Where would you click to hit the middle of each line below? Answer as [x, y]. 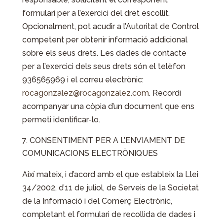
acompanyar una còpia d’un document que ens [108, 106]
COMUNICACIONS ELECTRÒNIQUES [90, 153]
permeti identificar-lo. [61, 120]
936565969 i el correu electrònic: [83, 80]
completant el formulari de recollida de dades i [109, 214]
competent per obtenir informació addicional [105, 40]
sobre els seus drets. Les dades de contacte [104, 53]
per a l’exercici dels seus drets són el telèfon [104, 66]
